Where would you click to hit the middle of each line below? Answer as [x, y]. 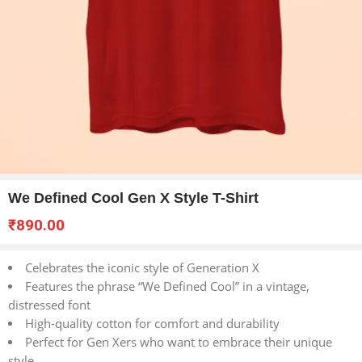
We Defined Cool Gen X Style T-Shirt [133, 198]
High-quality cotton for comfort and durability [152, 324]
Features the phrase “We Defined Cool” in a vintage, [167, 287]
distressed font [49, 305]
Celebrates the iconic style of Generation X [142, 268]
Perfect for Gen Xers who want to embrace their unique [178, 343]
